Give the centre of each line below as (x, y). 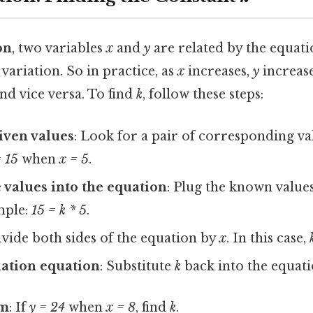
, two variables (59, 49)
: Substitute (138, 266)
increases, (219, 72)
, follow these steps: (203, 95)
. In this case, (268, 238)
